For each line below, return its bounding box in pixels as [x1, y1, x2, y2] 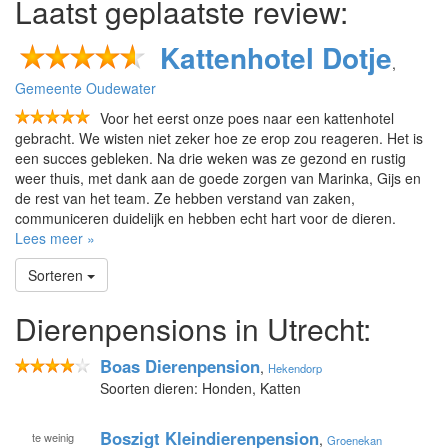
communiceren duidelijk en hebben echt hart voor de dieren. [15, 207, 396, 228]
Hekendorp [268, 359, 322, 376]
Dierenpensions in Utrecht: [15, 306, 371, 350]
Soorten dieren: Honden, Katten [100, 377, 301, 398]
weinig [43, 428, 74, 445]
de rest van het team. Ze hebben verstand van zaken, [15, 187, 355, 208]
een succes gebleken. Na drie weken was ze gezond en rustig [15, 147, 406, 168]
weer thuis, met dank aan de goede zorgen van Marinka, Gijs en [15, 167, 421, 188]
